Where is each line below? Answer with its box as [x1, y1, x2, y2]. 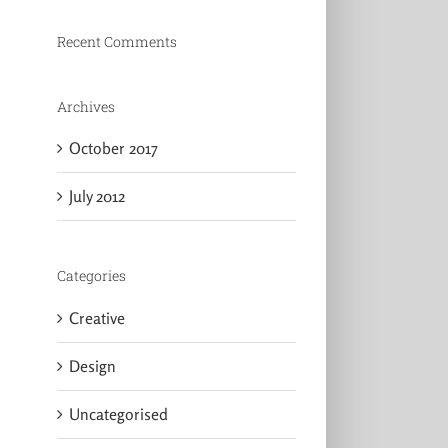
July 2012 [68, 186, 125, 207]
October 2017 [68, 138, 158, 159]
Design [68, 355, 116, 376]
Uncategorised [68, 403, 168, 424]
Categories [56, 266, 126, 286]
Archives [56, 96, 115, 116]
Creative [68, 307, 125, 328]
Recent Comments [56, 31, 177, 51]
